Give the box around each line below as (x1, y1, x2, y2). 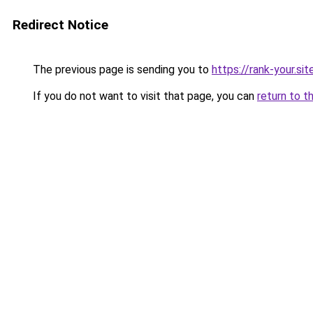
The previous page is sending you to (30, 63, 212, 76)
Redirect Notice (13, 17, 108, 33)
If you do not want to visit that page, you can (30, 89, 257, 103)
